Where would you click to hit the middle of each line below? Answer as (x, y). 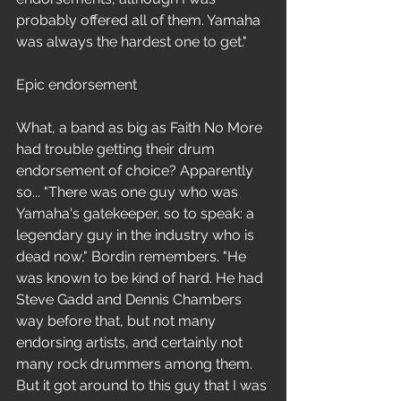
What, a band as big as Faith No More (141, 128)
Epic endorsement (77, 85)
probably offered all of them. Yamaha (140, 20)
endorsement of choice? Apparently (137, 171)
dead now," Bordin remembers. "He (133, 256)
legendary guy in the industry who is (137, 235)
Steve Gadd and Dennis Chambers (131, 299)
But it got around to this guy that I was (143, 385)
